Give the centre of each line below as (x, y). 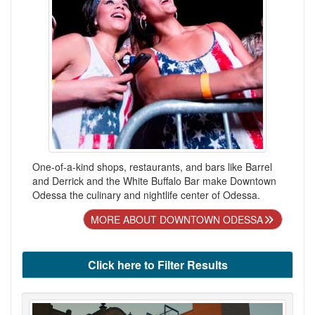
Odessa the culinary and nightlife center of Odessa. (146, 195)
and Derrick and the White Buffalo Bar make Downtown (154, 181)
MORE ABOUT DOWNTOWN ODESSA (176, 220)
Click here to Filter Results (157, 265)
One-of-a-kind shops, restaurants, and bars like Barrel (152, 167)
